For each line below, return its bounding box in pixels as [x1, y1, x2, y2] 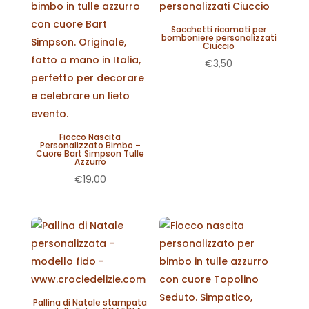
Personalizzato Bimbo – [39, 139, 141, 151]
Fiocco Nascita [59, 131, 121, 143]
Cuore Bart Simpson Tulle [36, 148, 145, 159]
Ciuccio [203, 40, 235, 52]
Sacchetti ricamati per [171, 23, 267, 35]
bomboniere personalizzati [161, 32, 277, 43]
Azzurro [74, 156, 106, 168]
